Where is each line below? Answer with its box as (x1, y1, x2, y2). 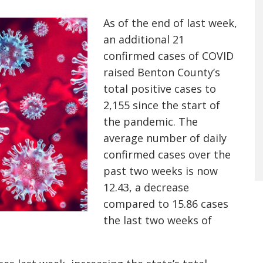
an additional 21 (103, 32, 184, 46)
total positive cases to (103, 82, 216, 96)
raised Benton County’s (103, 65, 220, 79)
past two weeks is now (103, 164, 218, 178)
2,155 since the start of (103, 98, 220, 112)
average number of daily (103, 131, 227, 145)
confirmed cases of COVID (103, 49, 234, 63)
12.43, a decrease (103, 180, 189, 194)
